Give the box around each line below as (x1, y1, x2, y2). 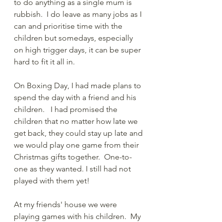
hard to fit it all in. (14, 56, 79, 66)
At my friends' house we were (14, 199, 119, 209)
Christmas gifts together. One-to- (14, 152, 132, 162)
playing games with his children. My (14, 211, 143, 221)
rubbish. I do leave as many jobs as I (14, 9, 144, 19)
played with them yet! (14, 175, 94, 185)
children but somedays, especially (14, 33, 135, 43)
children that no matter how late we (14, 116, 140, 126)
